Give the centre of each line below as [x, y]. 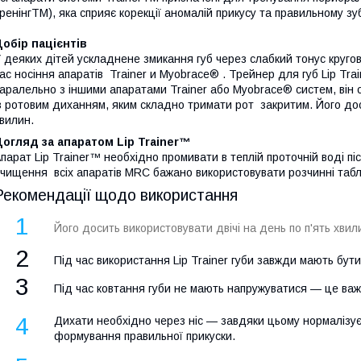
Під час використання [114, 261]
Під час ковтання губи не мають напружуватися [182, 289]
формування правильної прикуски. [145, 336]
